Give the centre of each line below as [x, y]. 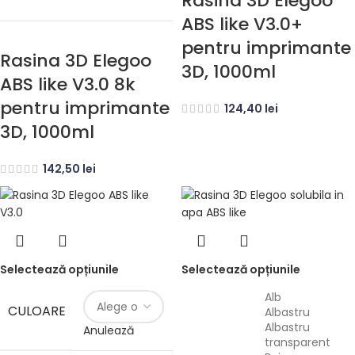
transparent [298, 343]
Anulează [109, 331]
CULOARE [37, 311]
